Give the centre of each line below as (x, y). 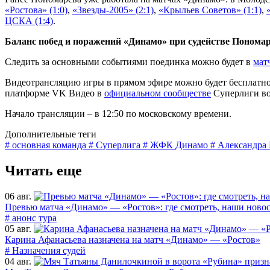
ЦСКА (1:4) (29, 20)
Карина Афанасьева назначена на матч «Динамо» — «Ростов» (133, 239)
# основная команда (47, 145)
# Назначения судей (45, 250)
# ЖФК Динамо (177, 145)
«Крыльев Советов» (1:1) (210, 10)
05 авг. (18, 228)
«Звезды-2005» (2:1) (113, 10)
